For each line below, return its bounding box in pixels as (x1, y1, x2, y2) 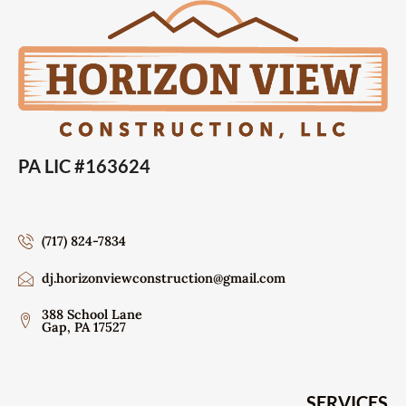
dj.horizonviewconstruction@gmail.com (42, 270, 286, 287)
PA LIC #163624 (18, 154, 150, 177)
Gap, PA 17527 (42, 318, 127, 335)
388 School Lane (42, 305, 143, 323)
